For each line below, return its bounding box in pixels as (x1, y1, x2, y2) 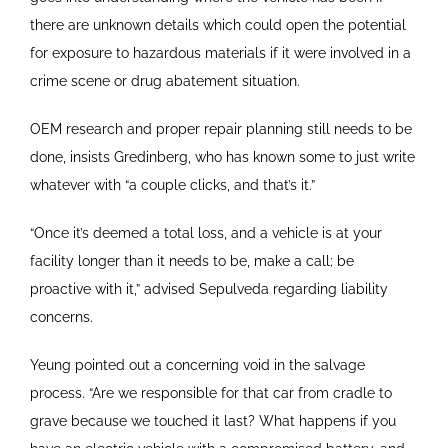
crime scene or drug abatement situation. (29, 72, 300, 89)
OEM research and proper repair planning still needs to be (29, 120, 412, 137)
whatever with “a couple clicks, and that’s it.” (29, 176, 315, 193)
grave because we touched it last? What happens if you (29, 412, 396, 429)
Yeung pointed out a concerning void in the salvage (29, 356, 365, 373)
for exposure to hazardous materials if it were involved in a (29, 44, 411, 61)
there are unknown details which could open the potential (29, 16, 406, 33)
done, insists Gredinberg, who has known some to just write (29, 148, 415, 165)
